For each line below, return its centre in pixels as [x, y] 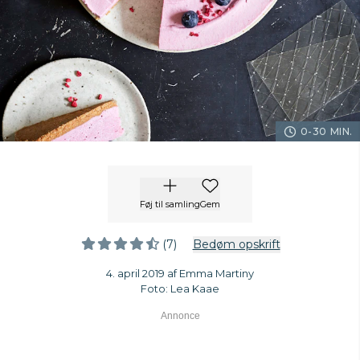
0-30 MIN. [326, 131]
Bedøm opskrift [236, 244]
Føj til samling [170, 204]
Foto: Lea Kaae [180, 288]
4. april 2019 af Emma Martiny [180, 273]
